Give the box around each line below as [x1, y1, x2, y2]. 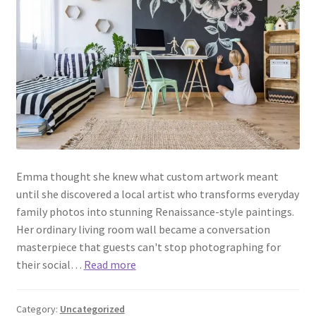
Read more [83, 257, 136, 272]
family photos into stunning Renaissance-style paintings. [16, 204, 294, 219]
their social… [16, 257, 84, 272]
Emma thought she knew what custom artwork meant [16, 169, 279, 183]
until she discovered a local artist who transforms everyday [16, 186, 299, 201]
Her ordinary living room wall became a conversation [16, 221, 270, 236]
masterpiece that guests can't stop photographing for [16, 239, 281, 254]
